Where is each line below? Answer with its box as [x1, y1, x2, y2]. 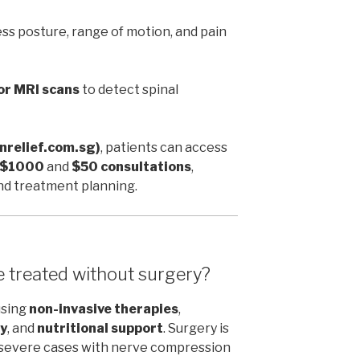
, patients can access [100, 140, 227, 156]
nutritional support [37, 320, 163, 336]
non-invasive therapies [29, 301, 178, 317]
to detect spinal [80, 82, 178, 98]
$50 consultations [72, 159, 191, 175]
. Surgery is [163, 320, 229, 336]
